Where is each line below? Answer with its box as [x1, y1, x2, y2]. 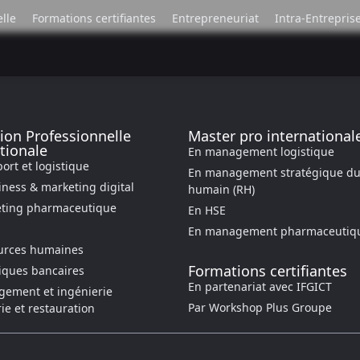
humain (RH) [188, 182, 255, 197]
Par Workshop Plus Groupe [188, 300, 332, 315]
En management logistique [188, 144, 334, 159]
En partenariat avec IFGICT [188, 279, 332, 294]
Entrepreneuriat [172, 10, 259, 26]
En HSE [188, 202, 226, 218]
